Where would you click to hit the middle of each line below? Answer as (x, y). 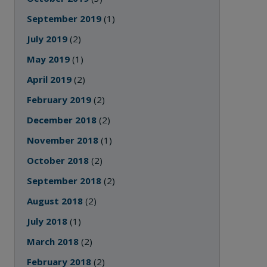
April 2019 (49, 79)
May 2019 (49, 59)
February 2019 (59, 100)
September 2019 (64, 18)
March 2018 (53, 241)
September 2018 (64, 181)
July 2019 (47, 39)
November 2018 (63, 140)
